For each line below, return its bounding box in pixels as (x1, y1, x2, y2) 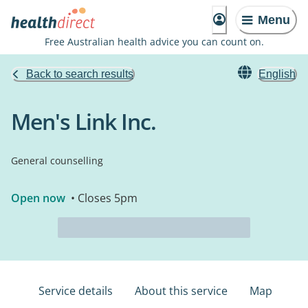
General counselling (11, 154, 103, 167)
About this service (135, 283, 228, 298)
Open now (11, 190, 65, 206)
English (258, 68, 296, 80)
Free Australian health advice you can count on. (44, 35, 264, 48)
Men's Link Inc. (11, 107, 156, 136)
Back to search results (26, 68, 133, 80)
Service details (38, 283, 113, 298)
